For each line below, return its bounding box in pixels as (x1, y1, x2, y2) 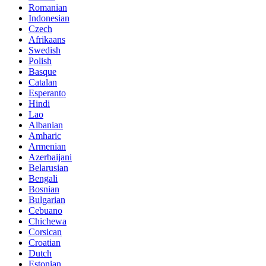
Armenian (28, 141, 66, 152)
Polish (28, 56, 52, 66)
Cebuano (28, 205, 62, 216)
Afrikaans (28, 34, 65, 45)
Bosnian (28, 184, 59, 195)
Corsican (28, 227, 62, 237)
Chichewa (28, 216, 66, 227)
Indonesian (28, 13, 69, 24)
